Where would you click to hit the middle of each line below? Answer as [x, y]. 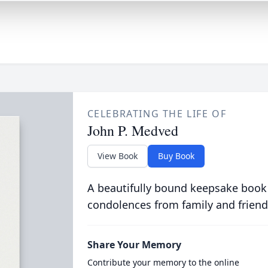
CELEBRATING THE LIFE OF [157, 114]
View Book [117, 156]
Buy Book [176, 156]
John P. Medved [133, 130]
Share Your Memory [134, 245]
